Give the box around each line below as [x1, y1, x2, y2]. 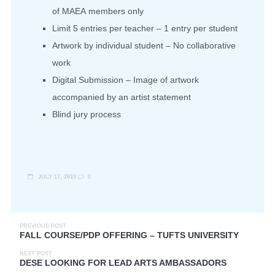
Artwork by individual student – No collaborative [52, 41, 236, 51]
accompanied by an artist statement [52, 92, 191, 103]
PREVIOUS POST [20, 223, 66, 230]
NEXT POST [20, 250, 52, 257]
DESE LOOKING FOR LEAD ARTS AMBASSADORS [20, 258, 227, 268]
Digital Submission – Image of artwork [52, 75, 199, 85]
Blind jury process [52, 109, 121, 120]
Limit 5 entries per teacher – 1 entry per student [52, 23, 238, 34]
